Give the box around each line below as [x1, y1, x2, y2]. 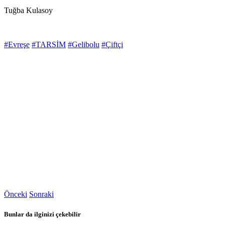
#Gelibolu [68, 40, 99, 49]
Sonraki [29, 190, 54, 199]
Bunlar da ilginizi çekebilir [4, 210, 81, 218]
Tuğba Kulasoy [4, 6, 53, 15]
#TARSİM [32, 40, 66, 49]
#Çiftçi [101, 40, 123, 49]
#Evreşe [4, 40, 30, 49]
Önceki [4, 190, 27, 199]
